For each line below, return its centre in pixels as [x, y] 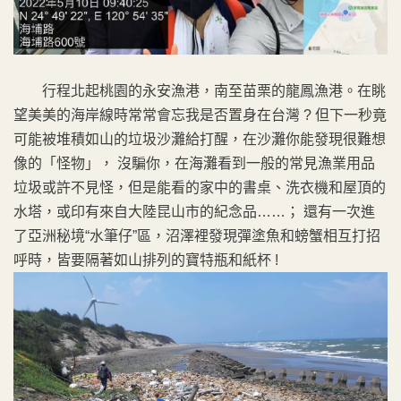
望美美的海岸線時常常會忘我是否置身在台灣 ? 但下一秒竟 [200, 115]
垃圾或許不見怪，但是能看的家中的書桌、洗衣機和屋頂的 [200, 187]
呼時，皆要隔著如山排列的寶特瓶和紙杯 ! [146, 260]
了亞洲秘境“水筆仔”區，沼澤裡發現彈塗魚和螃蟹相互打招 [197, 235]
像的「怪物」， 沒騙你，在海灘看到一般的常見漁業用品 [194, 163]
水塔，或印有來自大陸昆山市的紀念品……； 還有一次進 [194, 211]
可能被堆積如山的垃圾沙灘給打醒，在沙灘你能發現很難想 [200, 139]
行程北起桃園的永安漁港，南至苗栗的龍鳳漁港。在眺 [200, 90]
